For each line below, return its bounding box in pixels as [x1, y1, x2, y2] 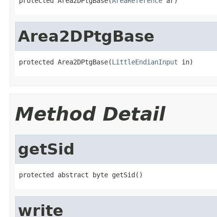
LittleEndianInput [112, 58, 178, 66]
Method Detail [15, 103, 165, 125]
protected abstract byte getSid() [19, 170, 143, 179]
